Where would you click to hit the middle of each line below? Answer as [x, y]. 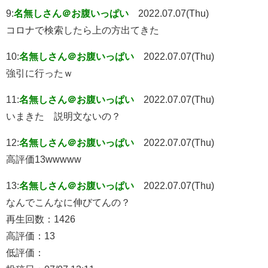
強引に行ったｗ [39, 73]
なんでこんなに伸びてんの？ [68, 202]
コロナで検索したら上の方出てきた [83, 30]
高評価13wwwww [44, 159]
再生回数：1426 [41, 219]
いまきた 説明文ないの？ [63, 116]
